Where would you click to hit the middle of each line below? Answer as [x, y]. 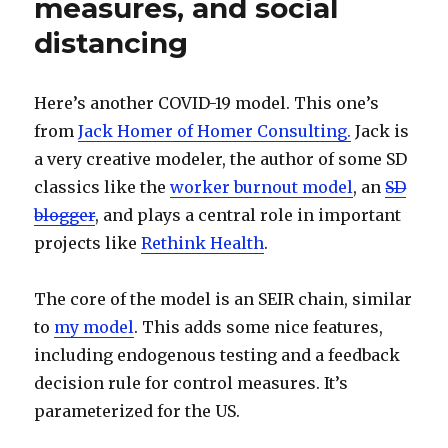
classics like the [102, 187]
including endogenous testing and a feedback [217, 355]
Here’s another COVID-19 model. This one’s [207, 103]
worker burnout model [262, 187]
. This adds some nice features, [259, 327]
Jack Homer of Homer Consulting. [215, 131]
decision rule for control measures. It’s [191, 383]
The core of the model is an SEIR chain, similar [223, 299]
